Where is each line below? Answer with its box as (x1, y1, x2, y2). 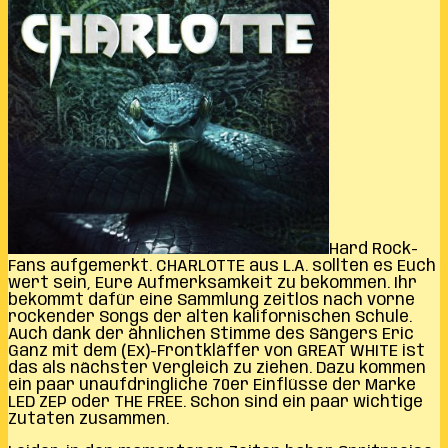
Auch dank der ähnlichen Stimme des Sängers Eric (8, 325, 414, 343)
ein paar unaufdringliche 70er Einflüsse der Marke (8, 376, 416, 394)
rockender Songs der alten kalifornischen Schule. (8, 308, 412, 326)
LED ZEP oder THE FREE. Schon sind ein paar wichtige (8, 393, 423, 411)
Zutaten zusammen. (8, 410, 169, 428)
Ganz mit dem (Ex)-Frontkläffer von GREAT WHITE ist (8, 342, 425, 360)
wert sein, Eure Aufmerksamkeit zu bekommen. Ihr (8, 274, 417, 292)
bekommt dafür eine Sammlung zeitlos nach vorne (8, 291, 415, 309)
